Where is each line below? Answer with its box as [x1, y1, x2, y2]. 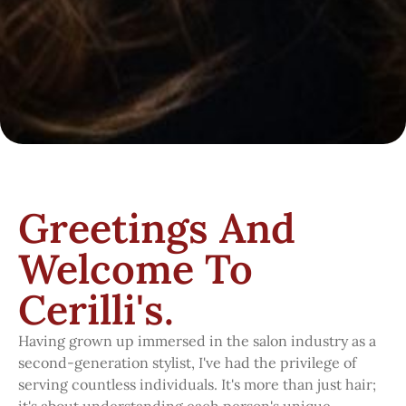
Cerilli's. [18, 284, 174, 335]
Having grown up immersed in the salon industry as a [18, 332, 376, 350]
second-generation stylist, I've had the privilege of [18, 353, 356, 372]
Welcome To [18, 243, 253, 295]
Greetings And [18, 202, 295, 254]
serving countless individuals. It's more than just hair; [18, 375, 376, 393]
